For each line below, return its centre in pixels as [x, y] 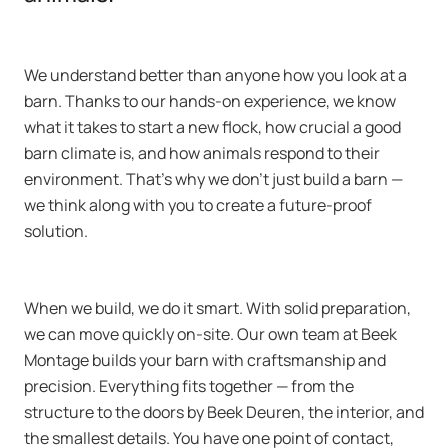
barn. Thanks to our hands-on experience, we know [210, 101]
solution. [56, 231]
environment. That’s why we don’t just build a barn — [213, 179]
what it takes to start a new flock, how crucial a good [212, 127]
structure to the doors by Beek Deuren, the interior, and [224, 412]
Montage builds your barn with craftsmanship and [205, 360]
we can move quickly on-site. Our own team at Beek [210, 334]
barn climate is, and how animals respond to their [202, 153]
